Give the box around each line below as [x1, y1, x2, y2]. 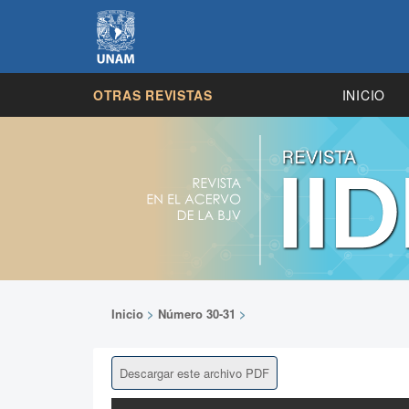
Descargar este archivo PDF [120, 363, 269, 382]
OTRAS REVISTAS [93, 85, 213, 104]
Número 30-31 [158, 304, 236, 322]
